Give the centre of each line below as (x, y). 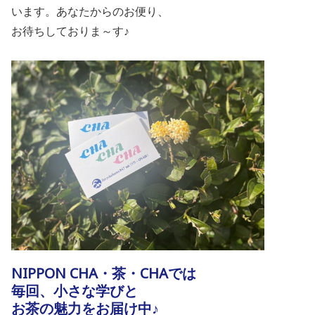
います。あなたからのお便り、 (90, 12)
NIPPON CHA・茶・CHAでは (104, 274)
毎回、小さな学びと (75, 291)
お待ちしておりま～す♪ (70, 31)
